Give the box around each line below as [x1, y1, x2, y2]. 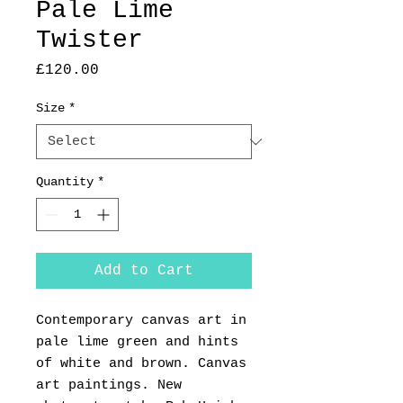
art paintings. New [36, 378, 182, 393]
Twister [36, 26, 143, 54]
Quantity [36, 175, 94, 189]
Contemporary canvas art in [36, 313, 246, 328]
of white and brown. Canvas [36, 356, 246, 372]
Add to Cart [94, 263, 193, 279]
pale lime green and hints [36, 335, 238, 350]
